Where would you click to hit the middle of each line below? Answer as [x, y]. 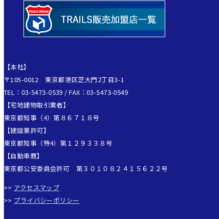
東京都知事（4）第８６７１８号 [52, 117]
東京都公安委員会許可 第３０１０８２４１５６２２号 [86, 168]
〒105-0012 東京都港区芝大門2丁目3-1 [64, 79]
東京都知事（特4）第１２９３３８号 [58, 143]
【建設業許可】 [27, 130]
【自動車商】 [24, 155]
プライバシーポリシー [47, 200]
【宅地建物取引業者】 [37, 105]
